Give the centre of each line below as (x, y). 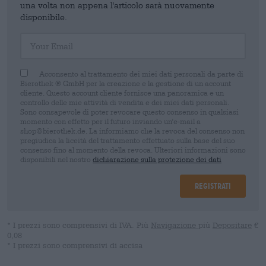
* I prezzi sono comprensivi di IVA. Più (79, 225)
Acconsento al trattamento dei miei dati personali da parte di (141, 74)
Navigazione (175, 225)
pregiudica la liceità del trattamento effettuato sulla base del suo (128, 140)
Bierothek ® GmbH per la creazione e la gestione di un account (126, 83)
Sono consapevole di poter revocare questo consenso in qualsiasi (129, 112)
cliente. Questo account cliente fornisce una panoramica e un (122, 93)
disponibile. (44, 17)
